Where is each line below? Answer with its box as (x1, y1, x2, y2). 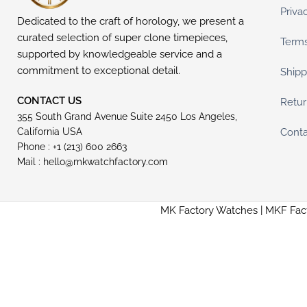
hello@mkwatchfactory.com (43, 156, 168, 168)
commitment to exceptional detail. (17, 64, 180, 77)
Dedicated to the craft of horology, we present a (17, 15, 244, 28)
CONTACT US (17, 95, 84, 108)
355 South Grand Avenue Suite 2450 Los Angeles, (17, 111, 237, 123)
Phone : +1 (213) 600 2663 (17, 141, 127, 153)
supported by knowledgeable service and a (17, 48, 222, 61)
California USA (17, 126, 82, 138)
